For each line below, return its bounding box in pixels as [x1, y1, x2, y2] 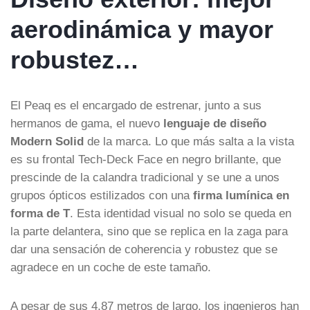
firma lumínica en [193, 188, 289, 201]
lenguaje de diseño [163, 116, 266, 129]
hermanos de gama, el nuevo [10, 116, 163, 129]
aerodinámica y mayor [10, 15, 273, 44]
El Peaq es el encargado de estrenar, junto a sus [10, 98, 262, 111]
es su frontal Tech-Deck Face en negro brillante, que [10, 152, 281, 165]
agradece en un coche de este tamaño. [10, 260, 211, 273]
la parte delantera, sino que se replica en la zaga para [10, 224, 288, 237]
